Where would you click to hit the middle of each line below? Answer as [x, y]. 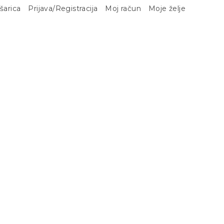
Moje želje [167, 8]
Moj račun [123, 8]
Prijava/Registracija [63, 8]
